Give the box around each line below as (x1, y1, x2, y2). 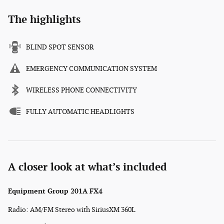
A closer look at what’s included (8, 160, 167, 173)
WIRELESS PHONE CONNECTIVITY (26, 85, 137, 94)
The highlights (8, 13, 80, 26)
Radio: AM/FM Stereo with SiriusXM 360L (8, 205, 135, 214)
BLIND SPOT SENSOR (26, 42, 94, 51)
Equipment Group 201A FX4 (8, 186, 102, 195)
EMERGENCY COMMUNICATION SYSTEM (26, 64, 157, 73)
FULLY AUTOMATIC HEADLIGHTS (26, 107, 134, 116)
